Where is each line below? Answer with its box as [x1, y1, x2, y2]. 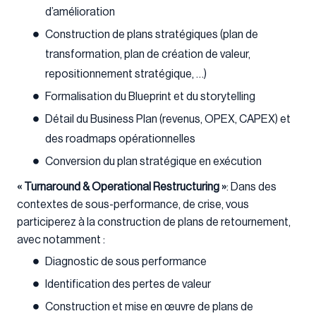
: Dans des [226, 181, 276, 193]
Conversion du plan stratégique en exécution [45, 155, 262, 167]
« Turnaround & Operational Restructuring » [17, 181, 226, 193]
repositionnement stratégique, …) [45, 68, 207, 80]
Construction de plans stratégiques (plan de [45, 28, 258, 40]
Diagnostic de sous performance [45, 255, 207, 267]
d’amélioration [45, 6, 115, 18]
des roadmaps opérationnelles [45, 133, 195, 145]
